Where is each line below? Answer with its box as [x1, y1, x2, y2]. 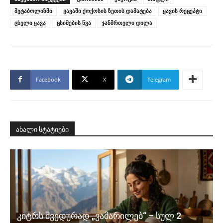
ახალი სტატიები [16, 125, 69, 133]
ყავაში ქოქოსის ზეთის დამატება [63, 6, 152, 14]
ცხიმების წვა [57, 18, 91, 26]
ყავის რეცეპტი [163, 6, 202, 14]
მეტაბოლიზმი [14, 6, 52, 14]
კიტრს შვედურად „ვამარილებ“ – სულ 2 [17, 211, 181, 222]
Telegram [147, 75, 171, 83]
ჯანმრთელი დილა [102, 18, 152, 26]
